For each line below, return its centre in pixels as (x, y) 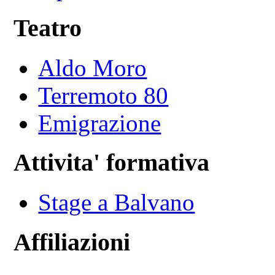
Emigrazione (100, 123)
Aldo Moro (93, 68)
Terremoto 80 (103, 95)
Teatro (48, 28)
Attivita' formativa (112, 163)
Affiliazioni (72, 242)
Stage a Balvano (117, 203)
